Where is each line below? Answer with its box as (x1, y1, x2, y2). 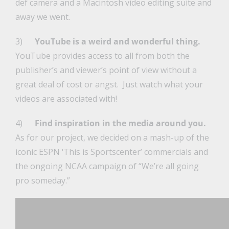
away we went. (15, 11, 70, 23)
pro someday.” (15, 175, 70, 187)
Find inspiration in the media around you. (34, 118, 208, 129)
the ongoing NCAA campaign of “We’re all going (15, 161, 199, 172)
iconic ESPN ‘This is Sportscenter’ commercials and (15, 146, 208, 158)
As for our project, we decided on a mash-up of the (15, 132, 209, 144)
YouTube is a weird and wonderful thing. (34, 36, 200, 48)
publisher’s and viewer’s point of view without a (15, 64, 197, 76)
